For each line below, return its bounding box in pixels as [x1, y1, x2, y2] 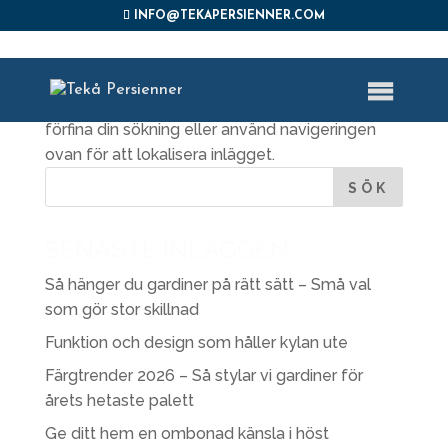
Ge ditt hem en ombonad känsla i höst [44, 424, 329, 443]
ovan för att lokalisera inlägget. [44, 145, 275, 164]
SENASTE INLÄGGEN [44, 234, 289, 264]
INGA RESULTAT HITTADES [44, 55, 346, 84]
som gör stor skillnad [44, 300, 199, 319]
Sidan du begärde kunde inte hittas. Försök [44, 95, 361, 114]
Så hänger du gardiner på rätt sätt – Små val [44, 275, 371, 294]
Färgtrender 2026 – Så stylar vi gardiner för [44, 366, 363, 385]
